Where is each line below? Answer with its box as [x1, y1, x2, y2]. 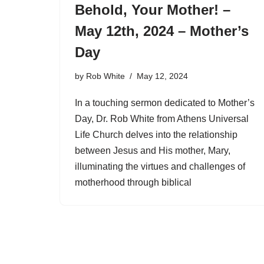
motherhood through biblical [75, 177, 192, 187]
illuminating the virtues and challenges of [75, 161, 245, 171]
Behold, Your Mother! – [75, 1, 230, 18]
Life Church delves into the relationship [75, 129, 237, 140]
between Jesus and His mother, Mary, [75, 145, 230, 156]
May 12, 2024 [137, 71, 188, 81]
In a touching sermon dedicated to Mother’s [75, 97, 255, 108]
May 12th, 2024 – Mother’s [75, 22, 249, 39]
